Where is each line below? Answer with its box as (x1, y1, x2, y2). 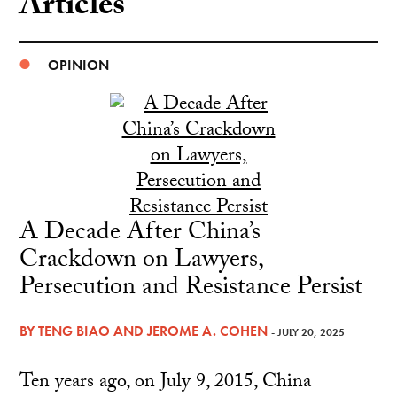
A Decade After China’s (19, 214, 261, 256)
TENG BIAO (37, 322, 110, 340)
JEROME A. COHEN (146, 322, 268, 340)
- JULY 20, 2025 (270, 325, 345, 339)
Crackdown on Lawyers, (19, 241, 262, 284)
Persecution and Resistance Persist (19, 269, 362, 311)
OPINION (47, 56, 109, 74)
